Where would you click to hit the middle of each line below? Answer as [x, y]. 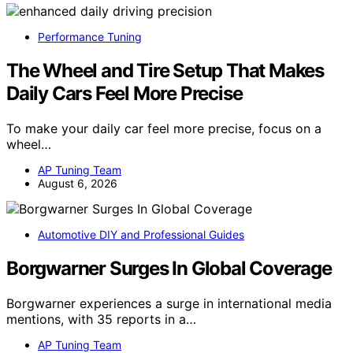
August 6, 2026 [78, 183]
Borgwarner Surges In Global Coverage [169, 268]
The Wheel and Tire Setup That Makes [165, 70]
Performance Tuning [90, 36]
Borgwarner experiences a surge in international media [169, 303]
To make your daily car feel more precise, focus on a [164, 128]
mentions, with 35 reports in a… [101, 319]
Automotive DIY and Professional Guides [141, 234]
